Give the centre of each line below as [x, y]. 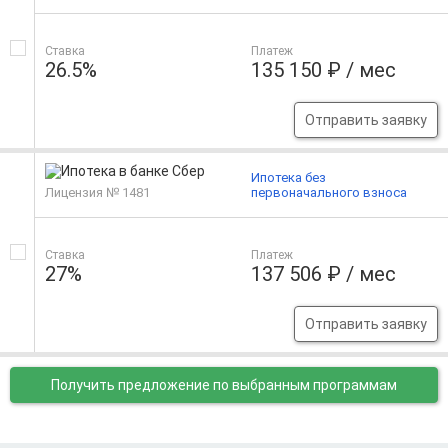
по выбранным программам [305, 385]
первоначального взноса [329, 193]
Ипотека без [289, 178]
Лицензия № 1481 [97, 193]
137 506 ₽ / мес [324, 274]
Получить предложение [132, 385]
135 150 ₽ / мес [324, 70]
